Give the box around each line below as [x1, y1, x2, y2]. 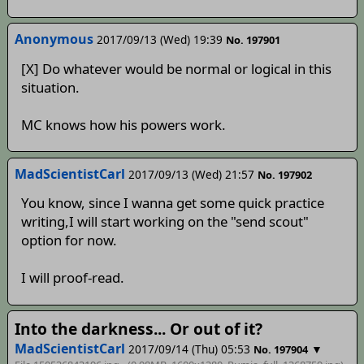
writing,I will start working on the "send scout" [20, 212, 309, 232]
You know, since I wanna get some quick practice [20, 193, 324, 213]
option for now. [20, 231, 117, 250]
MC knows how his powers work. [20, 115, 226, 134]
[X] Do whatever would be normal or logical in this [20, 58, 331, 78]
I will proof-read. [20, 268, 124, 288]
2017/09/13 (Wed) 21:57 [128, 166, 254, 182]
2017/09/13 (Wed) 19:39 [96, 32, 223, 48]
